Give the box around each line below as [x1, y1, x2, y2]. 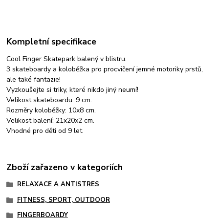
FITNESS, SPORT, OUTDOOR [17, 195, 110, 204]
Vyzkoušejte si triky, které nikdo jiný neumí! [6, 85, 139, 95]
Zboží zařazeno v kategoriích [6, 161, 123, 173]
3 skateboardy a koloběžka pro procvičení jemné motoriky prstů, [6, 65, 203, 74]
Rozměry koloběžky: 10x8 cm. [6, 106, 96, 115]
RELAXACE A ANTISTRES [17, 179, 99, 189]
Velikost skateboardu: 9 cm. [6, 95, 92, 105]
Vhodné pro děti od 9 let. [6, 126, 84, 136]
